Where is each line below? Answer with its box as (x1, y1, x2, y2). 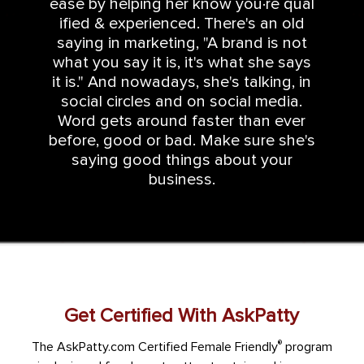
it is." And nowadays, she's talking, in (52, 72, 312, 93)
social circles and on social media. (61, 92, 303, 112)
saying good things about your (71, 150, 292, 171)
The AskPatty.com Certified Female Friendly (31, 339, 278, 356)
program (281, 339, 332, 356)
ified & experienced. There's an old (58, 14, 305, 34)
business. (148, 170, 215, 190)
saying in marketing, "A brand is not (56, 33, 307, 54)
